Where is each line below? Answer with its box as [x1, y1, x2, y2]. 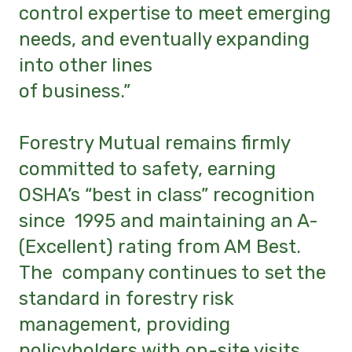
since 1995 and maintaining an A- [19, 210, 318, 233]
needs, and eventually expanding [19, 27, 310, 50]
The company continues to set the [19, 262, 326, 284]
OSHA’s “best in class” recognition [19, 184, 315, 207]
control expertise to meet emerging [19, 2, 331, 24]
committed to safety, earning [19, 158, 276, 181]
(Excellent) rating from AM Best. [19, 236, 301, 258]
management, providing [19, 313, 230, 336]
